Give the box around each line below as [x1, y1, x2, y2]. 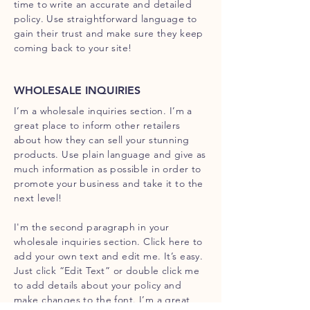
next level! [14, 191, 62, 204]
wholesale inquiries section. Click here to [14, 235, 203, 248]
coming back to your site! [14, 41, 132, 54]
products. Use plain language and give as [14, 147, 206, 161]
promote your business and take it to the [14, 176, 203, 190]
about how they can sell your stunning [14, 133, 190, 146]
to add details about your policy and [14, 278, 182, 291]
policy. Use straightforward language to [14, 12, 197, 25]
